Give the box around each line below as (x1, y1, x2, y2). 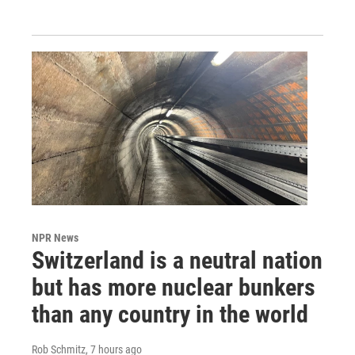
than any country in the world (32, 300, 308, 328)
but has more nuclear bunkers (32, 273, 315, 301)
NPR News (32, 231, 78, 244)
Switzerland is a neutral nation (32, 246, 323, 274)
